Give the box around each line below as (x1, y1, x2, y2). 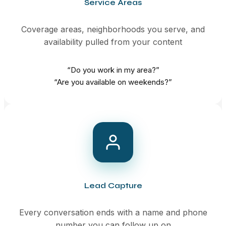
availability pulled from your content (44, 36, 182, 47)
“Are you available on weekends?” (54, 77, 172, 87)
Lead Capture (84, 180, 142, 190)
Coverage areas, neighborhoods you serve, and (21, 24, 205, 34)
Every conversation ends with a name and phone (19, 207, 207, 217)
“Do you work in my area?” (67, 65, 159, 75)
